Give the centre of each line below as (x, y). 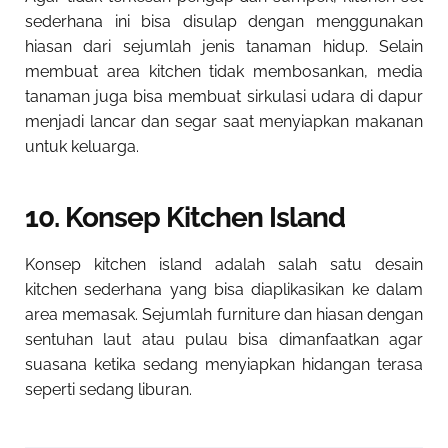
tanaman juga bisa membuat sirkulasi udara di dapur (224, 97)
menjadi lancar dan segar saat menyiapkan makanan (224, 122)
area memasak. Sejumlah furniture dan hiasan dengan (224, 315)
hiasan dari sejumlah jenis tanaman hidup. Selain (224, 47)
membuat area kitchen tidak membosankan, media (224, 72)
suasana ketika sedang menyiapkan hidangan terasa (224, 365)
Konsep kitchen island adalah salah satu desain (224, 265)
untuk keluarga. (82, 147)
